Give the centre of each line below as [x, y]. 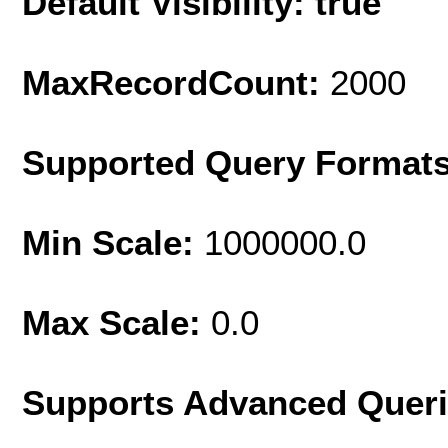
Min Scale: [113, 242]
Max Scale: [116, 322]
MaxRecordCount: [176, 82]
